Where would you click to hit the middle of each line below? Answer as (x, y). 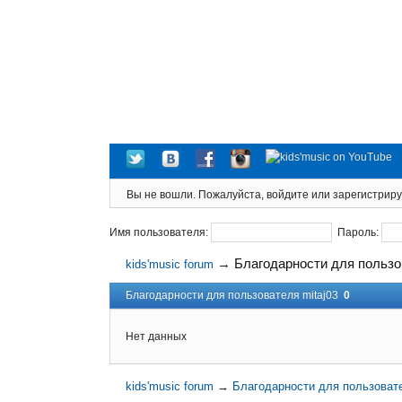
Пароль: (357, 232)
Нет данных (156, 336)
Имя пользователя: (160, 232)
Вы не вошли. (161, 195)
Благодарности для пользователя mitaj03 (235, 296)
